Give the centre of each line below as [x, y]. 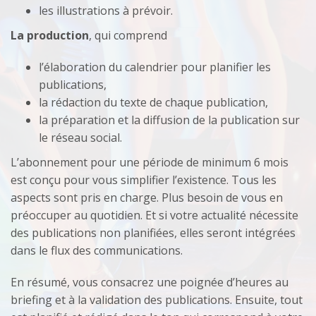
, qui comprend [128, 35]
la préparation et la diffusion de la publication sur [169, 120]
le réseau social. [80, 137]
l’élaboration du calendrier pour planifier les [155, 67]
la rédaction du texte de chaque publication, [153, 102]
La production [50, 35]
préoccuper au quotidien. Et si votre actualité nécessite [154, 215]
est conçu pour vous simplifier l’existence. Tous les [144, 180]
